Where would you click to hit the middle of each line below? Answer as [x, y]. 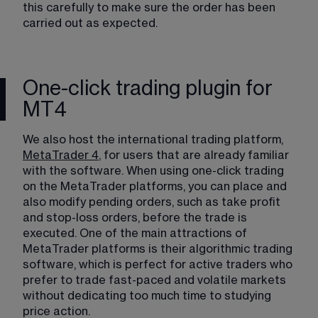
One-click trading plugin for [148, 89]
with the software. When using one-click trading [155, 171]
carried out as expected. [90, 23]
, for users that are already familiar [195, 155]
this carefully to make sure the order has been [150, 8]
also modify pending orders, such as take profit [153, 202]
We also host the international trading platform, [154, 140]
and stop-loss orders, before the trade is [136, 218]
